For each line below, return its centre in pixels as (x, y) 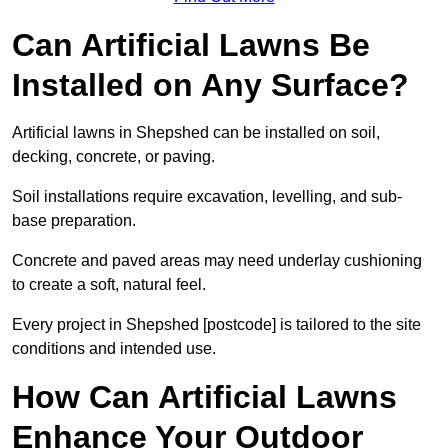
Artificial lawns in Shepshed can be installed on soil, (196, 133)
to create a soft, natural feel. (109, 285)
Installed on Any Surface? (210, 85)
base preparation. (74, 221)
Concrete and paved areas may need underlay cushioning (217, 261)
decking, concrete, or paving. (113, 157)
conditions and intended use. (114, 349)
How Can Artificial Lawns (204, 397)
